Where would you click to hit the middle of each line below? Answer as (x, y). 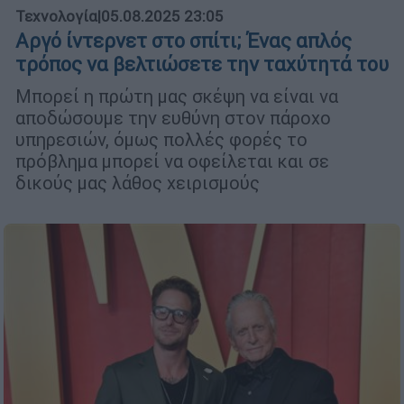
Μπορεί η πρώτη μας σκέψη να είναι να (177, 96)
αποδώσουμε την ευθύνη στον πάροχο (173, 117)
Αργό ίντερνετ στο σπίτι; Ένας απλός (184, 41)
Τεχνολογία (56, 16)
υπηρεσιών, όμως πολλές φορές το (161, 139)
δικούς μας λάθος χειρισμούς (138, 182)
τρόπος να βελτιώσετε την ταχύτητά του (202, 64)
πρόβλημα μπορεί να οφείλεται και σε (172, 161)
